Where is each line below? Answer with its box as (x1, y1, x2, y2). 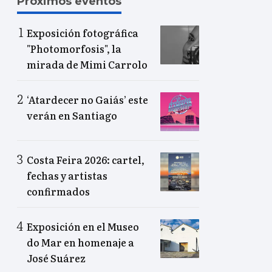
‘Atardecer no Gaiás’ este (27, 92, 148, 107)
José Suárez (27, 251, 86, 266)
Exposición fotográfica (27, 25, 138, 41)
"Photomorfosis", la (27, 41, 121, 56)
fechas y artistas (27, 168, 107, 183)
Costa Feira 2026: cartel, (27, 152, 144, 168)
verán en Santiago (27, 108, 117, 123)
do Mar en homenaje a (27, 235, 134, 250)
